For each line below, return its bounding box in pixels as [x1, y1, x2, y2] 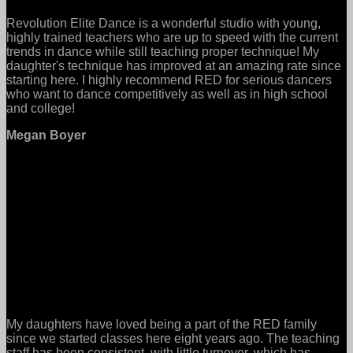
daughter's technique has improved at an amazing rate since [6, 58, 341, 72]
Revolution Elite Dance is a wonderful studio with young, [6, 16, 321, 30]
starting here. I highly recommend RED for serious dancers [6, 72, 332, 87]
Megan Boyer [6, 128, 86, 142]
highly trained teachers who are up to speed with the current [6, 30, 338, 44]
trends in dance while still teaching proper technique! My [6, 44, 319, 58]
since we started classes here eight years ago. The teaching [6, 331, 340, 345]
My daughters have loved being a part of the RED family [6, 317, 317, 331]
